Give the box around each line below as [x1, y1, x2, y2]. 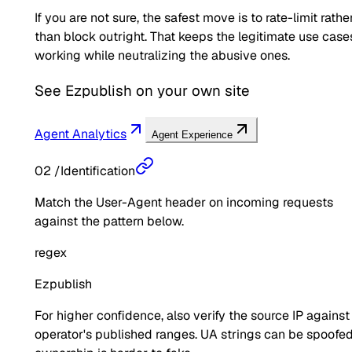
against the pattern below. [35, 212, 184, 229]
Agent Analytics [35, 125, 126, 142]
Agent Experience [152, 128, 233, 141]
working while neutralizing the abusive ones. [35, 47, 290, 64]
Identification [60, 162, 135, 179]
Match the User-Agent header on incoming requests [35, 193, 333, 211]
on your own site [132, 80, 250, 101]
